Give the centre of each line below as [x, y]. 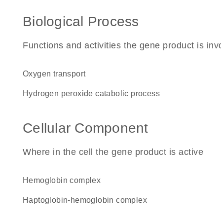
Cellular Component [86, 128]
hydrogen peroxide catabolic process [94, 93]
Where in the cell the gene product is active [113, 152]
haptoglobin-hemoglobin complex [88, 200]
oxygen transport [57, 74]
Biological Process [81, 21]
